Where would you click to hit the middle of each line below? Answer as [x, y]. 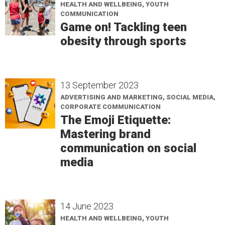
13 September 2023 [99, 85]
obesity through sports [123, 41]
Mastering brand [105, 134]
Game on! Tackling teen [124, 27]
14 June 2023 [87, 206]
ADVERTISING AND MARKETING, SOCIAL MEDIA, [138, 97]
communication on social [128, 148]
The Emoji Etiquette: [116, 120]
